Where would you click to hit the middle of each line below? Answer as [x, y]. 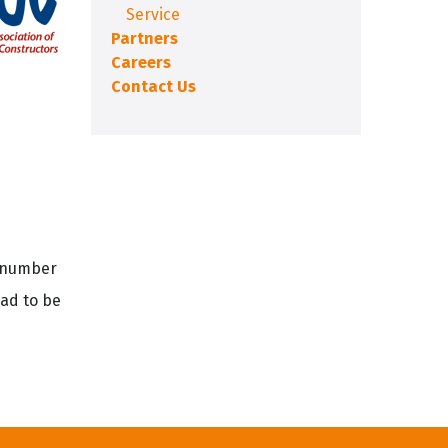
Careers [141, 62]
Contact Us [153, 86]
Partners [144, 38]
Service [153, 14]
